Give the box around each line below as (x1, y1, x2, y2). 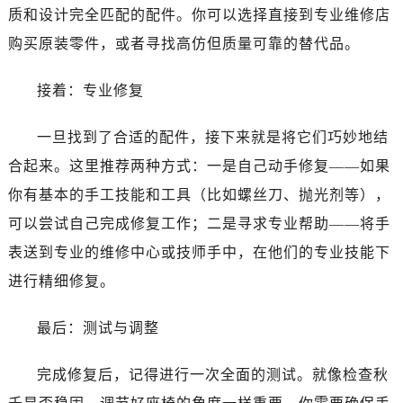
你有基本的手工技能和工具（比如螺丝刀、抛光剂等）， (7, 187, 390, 203)
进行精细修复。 (7, 273, 115, 290)
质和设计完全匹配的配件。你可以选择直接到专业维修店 (7, 7, 390, 23)
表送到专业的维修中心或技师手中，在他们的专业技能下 (7, 245, 390, 261)
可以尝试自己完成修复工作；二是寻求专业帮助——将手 (7, 216, 390, 232)
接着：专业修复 (36, 83, 144, 99)
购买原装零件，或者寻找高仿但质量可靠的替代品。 (7, 36, 360, 52)
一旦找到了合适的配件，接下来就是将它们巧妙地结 (36, 130, 389, 146)
